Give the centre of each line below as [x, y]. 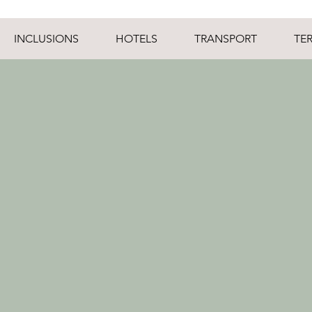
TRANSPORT [225, 39]
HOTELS [137, 39]
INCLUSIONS [47, 39]
